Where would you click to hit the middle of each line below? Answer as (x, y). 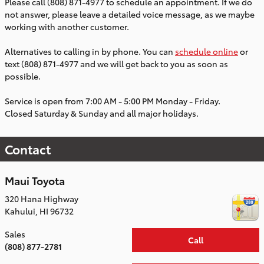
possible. (24, 76)
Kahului (20, 211)
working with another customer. (68, 27)
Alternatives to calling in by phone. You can (90, 52)
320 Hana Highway (42, 198)
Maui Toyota (35, 180)
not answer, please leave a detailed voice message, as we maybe (130, 14)
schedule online (207, 52)
